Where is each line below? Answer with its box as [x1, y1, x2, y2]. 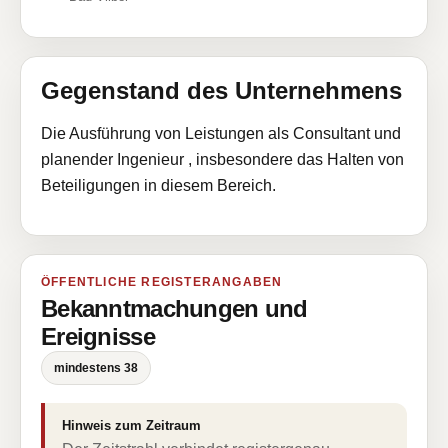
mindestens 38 [54, 361, 138, 375]
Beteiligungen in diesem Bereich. [41, 177, 276, 194]
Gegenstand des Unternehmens [41, 77, 402, 104]
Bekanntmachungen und [41, 295, 308, 322]
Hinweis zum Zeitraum [62, 418, 201, 433]
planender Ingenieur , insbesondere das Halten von [41, 151, 404, 168]
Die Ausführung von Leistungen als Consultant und [41, 125, 401, 142]
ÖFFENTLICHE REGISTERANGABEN [41, 275, 283, 289]
